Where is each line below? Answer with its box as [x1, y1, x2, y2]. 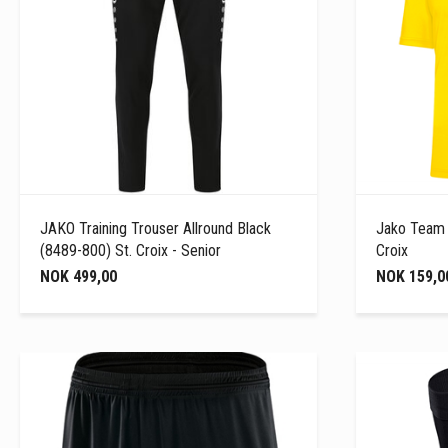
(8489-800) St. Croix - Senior [40, 240, 221, 260]
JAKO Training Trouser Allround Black [40, 218, 271, 238]
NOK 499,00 [40, 266, 117, 286]
